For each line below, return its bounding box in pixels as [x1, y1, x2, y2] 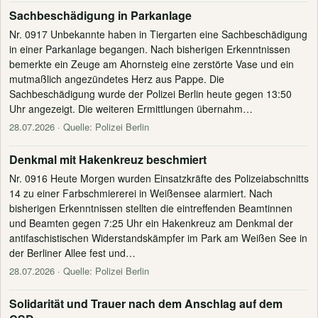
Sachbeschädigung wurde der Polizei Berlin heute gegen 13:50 [9, 87, 292, 101]
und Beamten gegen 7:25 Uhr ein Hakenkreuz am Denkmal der [9, 216, 293, 230]
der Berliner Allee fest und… [9, 246, 136, 260]
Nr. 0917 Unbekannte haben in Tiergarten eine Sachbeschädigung [9, 27, 307, 41]
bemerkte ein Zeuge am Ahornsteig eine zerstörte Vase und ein [9, 57, 294, 71]
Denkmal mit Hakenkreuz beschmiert [9, 151, 207, 168]
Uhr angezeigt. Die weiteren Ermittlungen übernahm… [9, 102, 253, 116]
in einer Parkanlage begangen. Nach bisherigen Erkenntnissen [9, 42, 290, 56]
